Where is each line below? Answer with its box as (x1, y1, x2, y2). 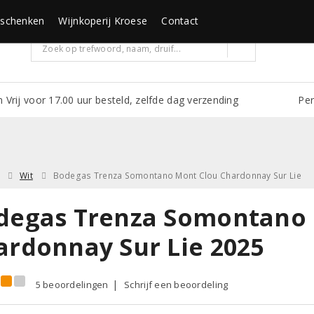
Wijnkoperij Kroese (58, 14, 148, 27)
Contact (161, 14, 199, 27)
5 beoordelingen (35, 278, 109, 291)
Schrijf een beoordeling (124, 278, 228, 291)
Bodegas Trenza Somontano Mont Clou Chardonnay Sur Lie (53, 169, 301, 182)
